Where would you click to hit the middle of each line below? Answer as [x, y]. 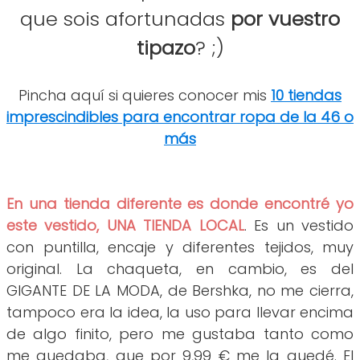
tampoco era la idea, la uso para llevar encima [180, 313]
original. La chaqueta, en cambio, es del [180, 269]
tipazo [166, 48]
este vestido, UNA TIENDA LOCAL [125, 226]
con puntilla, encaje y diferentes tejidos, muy [180, 247]
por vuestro [285, 19]
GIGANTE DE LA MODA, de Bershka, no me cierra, [180, 291]
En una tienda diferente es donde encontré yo [180, 204]
